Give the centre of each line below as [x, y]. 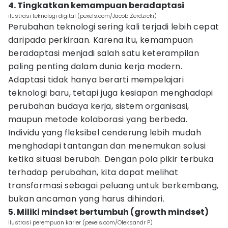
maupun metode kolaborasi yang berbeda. [98, 119]
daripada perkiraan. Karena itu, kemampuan [101, 40]
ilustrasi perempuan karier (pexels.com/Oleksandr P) [80, 222]
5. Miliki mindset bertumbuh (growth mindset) [108, 212]
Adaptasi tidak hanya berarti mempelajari [96, 80]
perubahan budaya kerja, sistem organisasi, [99, 106]
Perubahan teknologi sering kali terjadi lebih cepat [114, 27]
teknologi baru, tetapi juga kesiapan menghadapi [111, 93]
